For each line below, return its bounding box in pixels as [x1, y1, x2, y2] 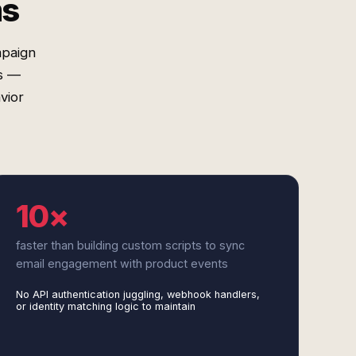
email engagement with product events [15, 257, 228, 270]
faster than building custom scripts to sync [15, 238, 245, 252]
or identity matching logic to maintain [15, 300, 195, 312]
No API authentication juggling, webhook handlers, [15, 288, 260, 300]
